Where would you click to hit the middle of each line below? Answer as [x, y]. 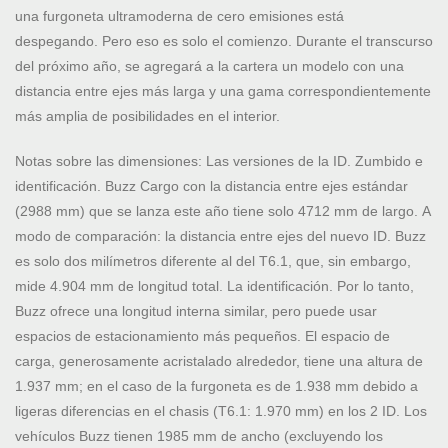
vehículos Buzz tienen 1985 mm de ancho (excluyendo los [199, 436]
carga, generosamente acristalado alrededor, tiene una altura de [219, 361]
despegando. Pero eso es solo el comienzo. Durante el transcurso [224, 41]
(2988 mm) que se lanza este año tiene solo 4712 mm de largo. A [222, 211]
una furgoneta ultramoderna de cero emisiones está [179, 16]
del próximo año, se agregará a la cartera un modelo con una [209, 66]
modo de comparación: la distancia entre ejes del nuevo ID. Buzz [220, 236]
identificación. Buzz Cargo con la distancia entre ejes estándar [211, 186]
